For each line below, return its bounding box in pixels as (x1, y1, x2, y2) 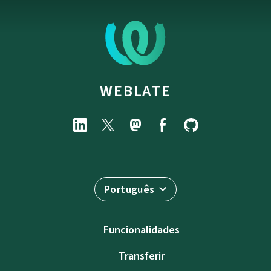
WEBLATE (100, 80, 171, 101)
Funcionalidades (103, 223, 180, 237)
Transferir (119, 249, 165, 263)
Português (104, 182, 155, 197)
